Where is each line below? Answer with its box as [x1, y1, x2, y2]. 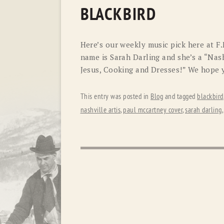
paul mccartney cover [123, 105, 182, 114]
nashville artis [80, 105, 120, 114]
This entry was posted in [80, 92, 150, 101]
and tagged [163, 92, 197, 101]
